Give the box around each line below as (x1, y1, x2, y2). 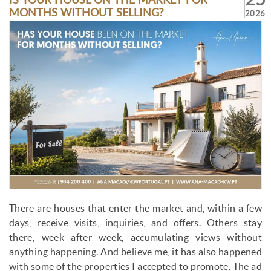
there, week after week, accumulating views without (9, 232, 262, 243)
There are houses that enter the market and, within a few (9, 203, 262, 214)
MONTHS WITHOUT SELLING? (9, 7, 163, 19)
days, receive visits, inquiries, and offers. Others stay (9, 218, 262, 229)
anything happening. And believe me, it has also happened (9, 247, 262, 258)
